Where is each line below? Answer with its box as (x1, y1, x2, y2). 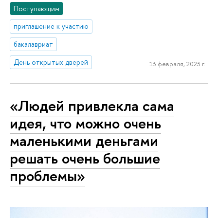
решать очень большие (10, 147, 160, 168)
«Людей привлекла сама (10, 95, 174, 116)
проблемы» (10, 165, 85, 186)
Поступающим (14, 3, 60, 13)
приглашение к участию (14, 21, 89, 31)
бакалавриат (14, 39, 54, 49)
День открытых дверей (14, 57, 89, 67)
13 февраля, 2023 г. (149, 59, 205, 68)
